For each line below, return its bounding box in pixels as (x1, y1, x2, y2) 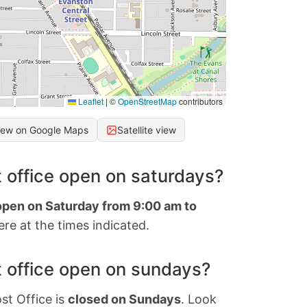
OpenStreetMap (118, 95, 177, 108)
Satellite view (117, 124, 176, 136)
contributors (177, 95, 223, 108)
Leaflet (76, 95, 103, 108)
